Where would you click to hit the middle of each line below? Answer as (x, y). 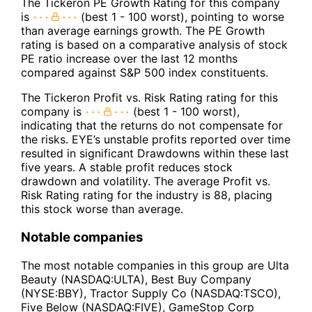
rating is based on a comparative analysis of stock (154, 45)
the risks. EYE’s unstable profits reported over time (156, 140)
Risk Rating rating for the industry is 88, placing (147, 195)
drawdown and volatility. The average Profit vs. (146, 181)
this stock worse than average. (102, 209)
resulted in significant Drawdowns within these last (155, 154)
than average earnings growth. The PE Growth (143, 31)
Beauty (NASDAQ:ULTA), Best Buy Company (136, 279)
